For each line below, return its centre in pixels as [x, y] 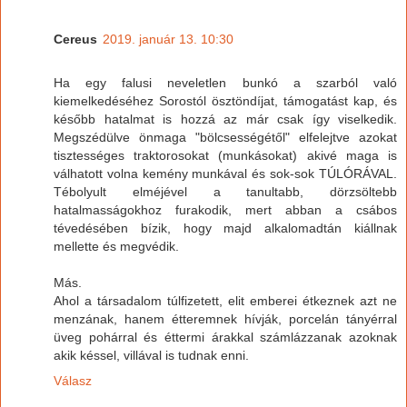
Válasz [73, 381]
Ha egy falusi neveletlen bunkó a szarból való [225, 83]
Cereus [75, 40]
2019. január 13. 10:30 [168, 40]
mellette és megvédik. [116, 247]
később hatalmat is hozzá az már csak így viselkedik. [225, 119]
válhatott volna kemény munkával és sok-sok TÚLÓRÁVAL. [225, 174]
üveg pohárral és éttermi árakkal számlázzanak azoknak [225, 338]
